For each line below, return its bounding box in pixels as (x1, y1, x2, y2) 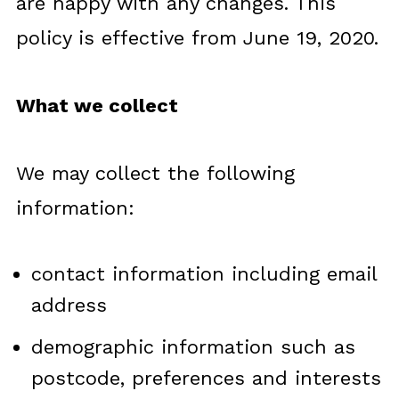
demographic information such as (30, 336, 355, 358)
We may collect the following (15, 162, 295, 184)
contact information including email (30, 263, 377, 285)
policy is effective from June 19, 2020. (15, 27, 379, 49)
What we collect (15, 94, 178, 117)
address (30, 294, 107, 316)
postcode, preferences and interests (30, 367, 381, 389)
